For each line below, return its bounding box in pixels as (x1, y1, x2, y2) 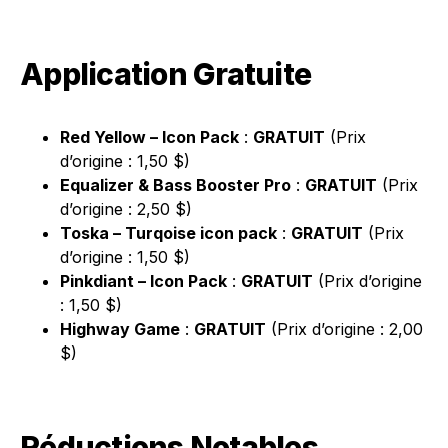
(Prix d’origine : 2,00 (266, 319, 423, 339)
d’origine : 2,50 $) (60, 199, 192, 219)
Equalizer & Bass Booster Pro (60, 175, 291, 195)
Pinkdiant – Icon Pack (60, 271, 227, 291)
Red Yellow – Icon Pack (60, 127, 239, 147)
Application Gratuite (20, 56, 311, 92)
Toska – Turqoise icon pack (60, 223, 277, 243)
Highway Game (60, 319, 180, 339)
